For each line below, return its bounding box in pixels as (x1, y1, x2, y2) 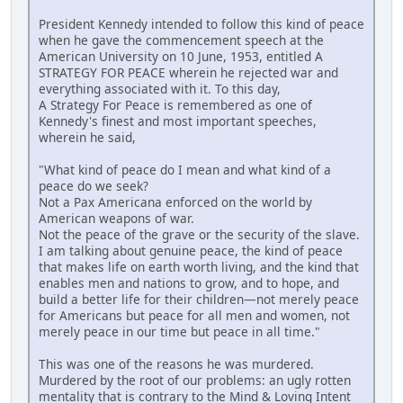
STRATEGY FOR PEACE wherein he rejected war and (39, 63, 338, 81)
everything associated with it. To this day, (39, 79, 281, 97)
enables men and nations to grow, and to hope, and (39, 273, 339, 291)
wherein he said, (39, 128, 136, 146)
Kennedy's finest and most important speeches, (39, 112, 317, 130)
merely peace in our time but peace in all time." (39, 322, 320, 340)
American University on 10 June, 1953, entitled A (39, 47, 323, 65)
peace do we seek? (39, 176, 148, 194)
